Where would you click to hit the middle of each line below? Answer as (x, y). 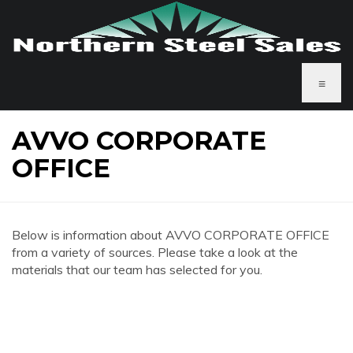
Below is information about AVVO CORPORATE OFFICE (171, 235)
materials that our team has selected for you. (137, 269)
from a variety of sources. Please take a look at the (155, 252)
